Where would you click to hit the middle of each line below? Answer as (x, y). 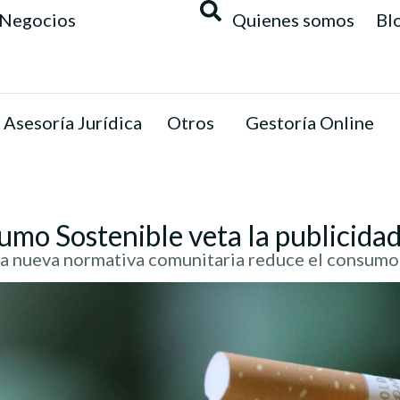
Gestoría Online (310, 122)
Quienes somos (293, 20)
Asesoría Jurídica (73, 122)
